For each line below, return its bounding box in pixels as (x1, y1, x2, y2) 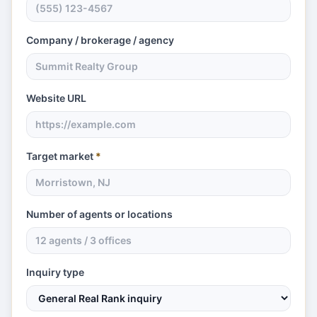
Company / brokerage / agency (26, 34, 174, 46)
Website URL (26, 92, 86, 104)
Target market (26, 150, 93, 162)
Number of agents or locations (26, 208, 173, 220)
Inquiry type (26, 266, 84, 278)
